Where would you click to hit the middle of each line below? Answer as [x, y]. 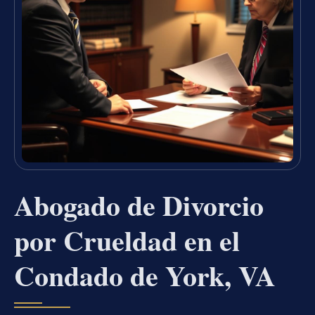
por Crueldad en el [127, 240]
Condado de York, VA [145, 276]
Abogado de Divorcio [139, 205]
